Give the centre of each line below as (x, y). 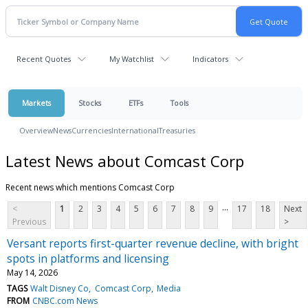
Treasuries (177, 130)
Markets (36, 103)
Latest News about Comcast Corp (125, 161)
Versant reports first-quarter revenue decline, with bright (153, 243)
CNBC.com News (65, 300)
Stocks (90, 103)
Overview (36, 130)
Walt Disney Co (60, 288)
